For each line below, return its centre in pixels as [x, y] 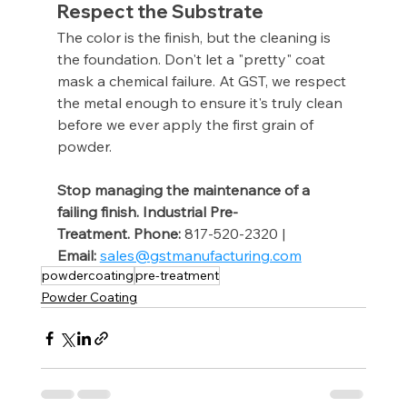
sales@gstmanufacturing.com [200, 256]
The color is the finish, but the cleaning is [195, 38]
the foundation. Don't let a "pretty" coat [193, 60]
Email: [76, 256]
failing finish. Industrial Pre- [147, 212]
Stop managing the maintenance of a [185, 190]
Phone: [157, 234]
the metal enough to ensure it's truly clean [201, 103]
